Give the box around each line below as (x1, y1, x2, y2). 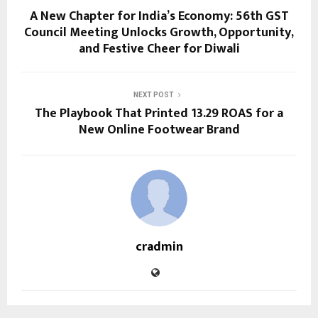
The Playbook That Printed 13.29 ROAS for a (35, 103, 283, 125)
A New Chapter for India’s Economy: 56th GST (29, 6, 289, 28)
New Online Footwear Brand (78, 119, 240, 141)
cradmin (135, 236, 183, 258)
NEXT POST (133, 91, 174, 99)
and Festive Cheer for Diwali (78, 38, 240, 60)
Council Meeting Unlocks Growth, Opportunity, (24, 22, 294, 44)
